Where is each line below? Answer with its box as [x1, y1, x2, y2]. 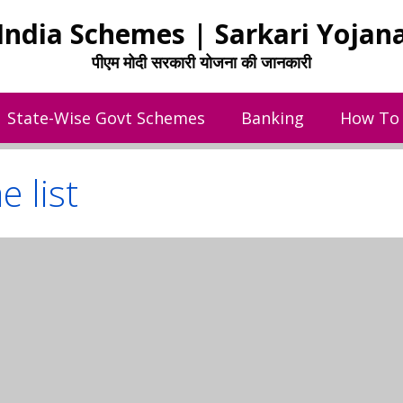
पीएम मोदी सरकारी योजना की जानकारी [92, 51, 311, 73]
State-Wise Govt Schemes [7, 107, 206, 129]
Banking [241, 107, 305, 129]
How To [340, 107, 400, 129]
